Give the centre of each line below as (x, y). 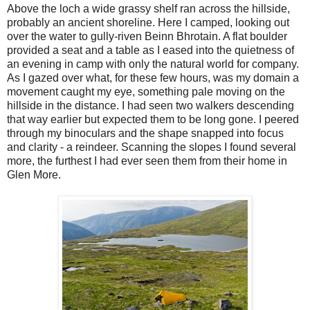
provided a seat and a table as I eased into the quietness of (151, 50)
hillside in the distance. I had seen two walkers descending (151, 105)
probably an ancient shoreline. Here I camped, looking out (148, 22)
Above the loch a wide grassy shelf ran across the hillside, (148, 8)
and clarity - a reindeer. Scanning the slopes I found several (152, 147)
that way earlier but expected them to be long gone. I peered (153, 119)
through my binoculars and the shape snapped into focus (145, 133)
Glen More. (34, 174)
